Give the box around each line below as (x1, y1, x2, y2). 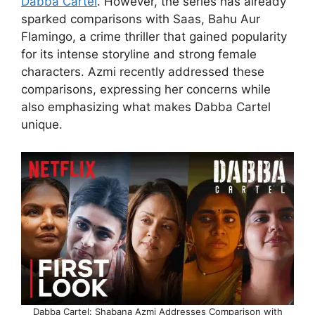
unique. (21, 117, 63, 132)
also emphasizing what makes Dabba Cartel (21, 100, 271, 115)
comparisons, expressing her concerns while (21, 82, 271, 97)
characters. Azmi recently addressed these (21, 65, 264, 79)
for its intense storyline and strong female (21, 47, 257, 62)
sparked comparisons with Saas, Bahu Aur (21, 12, 260, 27)
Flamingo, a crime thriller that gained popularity (21, 30, 287, 44)
